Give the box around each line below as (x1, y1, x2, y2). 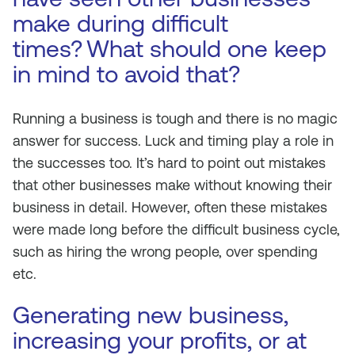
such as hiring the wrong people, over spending (13, 243, 318, 260)
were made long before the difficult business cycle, (13, 221, 340, 238)
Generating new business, (13, 301, 288, 329)
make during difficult (13, 10, 228, 37)
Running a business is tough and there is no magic (13, 110, 338, 127)
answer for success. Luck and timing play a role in (13, 132, 334, 149)
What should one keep (86, 35, 326, 63)
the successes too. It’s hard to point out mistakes (13, 155, 326, 171)
